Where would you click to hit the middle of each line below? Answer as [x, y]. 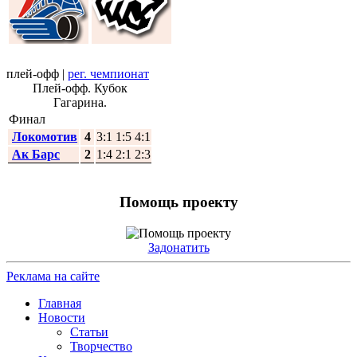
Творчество [101, 346]
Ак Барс [36, 154]
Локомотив [45, 136]
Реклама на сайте [53, 276]
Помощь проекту [178, 202]
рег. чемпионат [108, 73]
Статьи [89, 331]
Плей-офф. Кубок [80, 88]
